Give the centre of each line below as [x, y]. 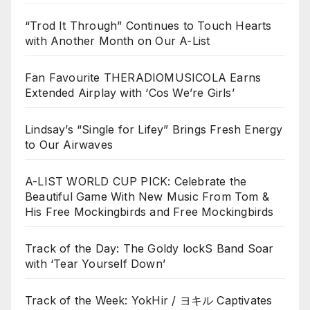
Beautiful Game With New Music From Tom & [147, 197]
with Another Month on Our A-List [118, 41]
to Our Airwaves [69, 145]
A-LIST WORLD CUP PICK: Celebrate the [136, 182]
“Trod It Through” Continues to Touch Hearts [148, 26]
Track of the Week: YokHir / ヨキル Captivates [149, 301]
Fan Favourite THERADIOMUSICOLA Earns [143, 78]
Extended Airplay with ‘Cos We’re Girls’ [130, 93]
